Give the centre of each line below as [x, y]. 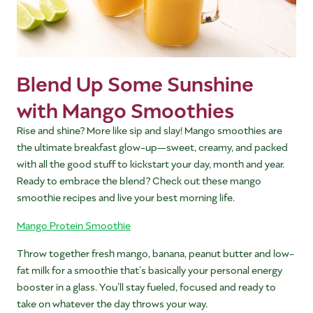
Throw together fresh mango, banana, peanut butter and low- [155, 253]
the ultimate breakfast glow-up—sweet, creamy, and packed [152, 147]
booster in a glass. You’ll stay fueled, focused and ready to [146, 286]
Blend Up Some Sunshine [135, 82]
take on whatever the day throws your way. [112, 303]
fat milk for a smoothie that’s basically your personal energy [150, 270]
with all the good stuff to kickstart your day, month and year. [151, 163]
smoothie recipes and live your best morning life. [126, 197]
